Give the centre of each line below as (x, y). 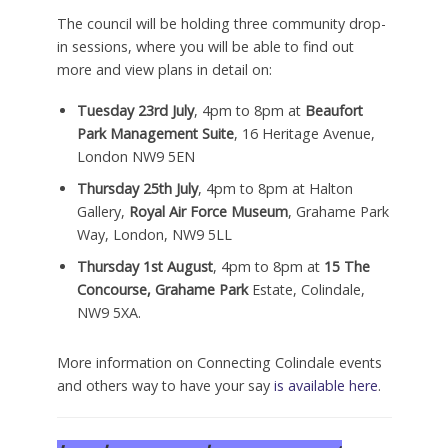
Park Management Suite (155, 133)
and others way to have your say (165, 385)
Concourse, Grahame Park (162, 289)
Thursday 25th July (137, 188)
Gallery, (102, 211)
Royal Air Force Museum (208, 211)
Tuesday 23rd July (135, 110)
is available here (325, 385)
